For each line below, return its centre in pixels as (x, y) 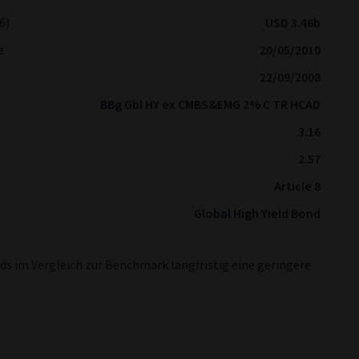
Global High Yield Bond (257, 214)
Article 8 (297, 187)
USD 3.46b (293, 23)
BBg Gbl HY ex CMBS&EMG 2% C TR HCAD (210, 105)
